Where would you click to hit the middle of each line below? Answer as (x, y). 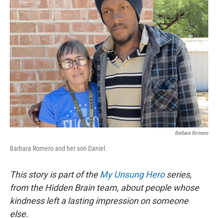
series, (178, 174)
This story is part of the (55, 174)
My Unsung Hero (132, 174)
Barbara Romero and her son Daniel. (58, 148)
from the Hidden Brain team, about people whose (104, 188)
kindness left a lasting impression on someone (99, 201)
